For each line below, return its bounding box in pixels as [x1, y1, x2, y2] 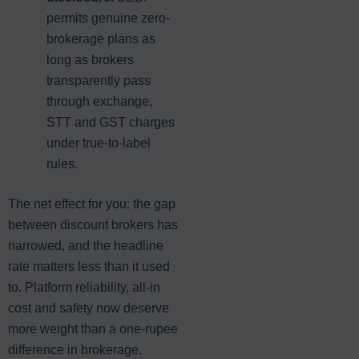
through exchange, [46, 94, 152, 108]
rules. [46, 156, 78, 171]
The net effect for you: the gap [8, 196, 175, 211]
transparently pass [46, 73, 151, 87]
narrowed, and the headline [8, 238, 163, 252]
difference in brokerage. [8, 342, 142, 357]
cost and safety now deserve [8, 301, 169, 315]
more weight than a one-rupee [8, 321, 178, 336]
